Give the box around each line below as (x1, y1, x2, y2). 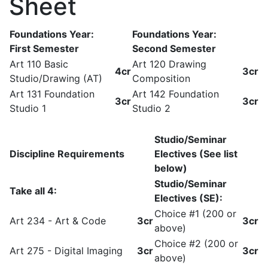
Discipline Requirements (10, 148, 124, 160)
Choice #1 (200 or (154, 208, 236, 220)
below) (154, 162, 187, 174)
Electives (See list (154, 148, 237, 160)
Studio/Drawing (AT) (10, 72, 102, 84)
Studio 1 (10, 102, 46, 114)
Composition (132, 72, 190, 84)
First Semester (10, 42, 79, 54)
